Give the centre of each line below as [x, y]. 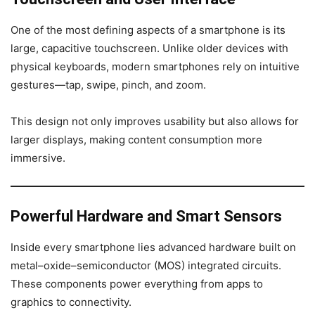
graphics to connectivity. [71, 302]
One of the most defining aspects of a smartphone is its [148, 30]
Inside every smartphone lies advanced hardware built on [153, 247]
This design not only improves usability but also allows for [155, 121]
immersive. [38, 157]
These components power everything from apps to [137, 283]
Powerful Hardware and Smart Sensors [146, 216]
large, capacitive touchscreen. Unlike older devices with [149, 48]
